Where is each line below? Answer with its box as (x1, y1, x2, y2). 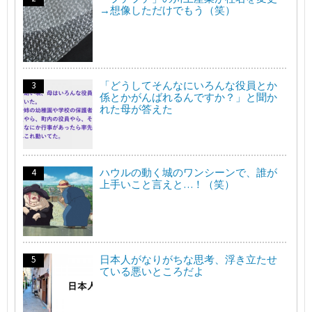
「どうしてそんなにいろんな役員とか (100, 78, 277, 92)
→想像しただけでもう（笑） (100, 3, 235, 17)
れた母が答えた (100, 102, 173, 116)
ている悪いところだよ (100, 264, 204, 278)
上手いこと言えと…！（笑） (100, 177, 235, 191)
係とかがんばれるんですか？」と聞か (100, 90, 277, 104)
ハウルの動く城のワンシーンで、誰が (100, 165, 277, 179)
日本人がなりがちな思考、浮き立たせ (100, 252, 277, 266)
